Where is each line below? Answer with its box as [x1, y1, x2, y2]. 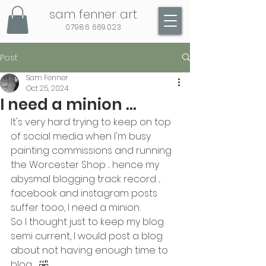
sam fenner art [49, 6, 137, 23]
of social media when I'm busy [11, 129, 153, 143]
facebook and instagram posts [11, 186, 160, 200]
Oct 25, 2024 [26, 83, 68, 93]
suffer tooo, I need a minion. [11, 200, 140, 214]
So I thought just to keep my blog [11, 214, 166, 229]
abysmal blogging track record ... [11, 172, 163, 186]
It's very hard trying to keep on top [11, 115, 173, 129]
